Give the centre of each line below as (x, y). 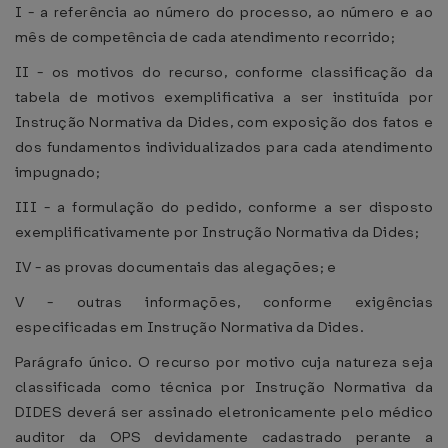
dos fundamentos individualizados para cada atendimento (224, 147)
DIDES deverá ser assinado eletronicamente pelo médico (224, 412)
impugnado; (57, 172)
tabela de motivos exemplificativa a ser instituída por (224, 97)
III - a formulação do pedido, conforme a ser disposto (224, 207)
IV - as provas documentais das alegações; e (176, 267)
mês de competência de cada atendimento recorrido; (205, 37)
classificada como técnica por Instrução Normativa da (224, 387)
